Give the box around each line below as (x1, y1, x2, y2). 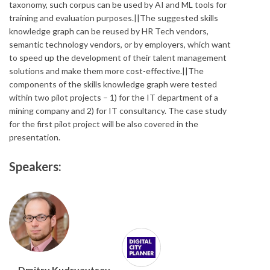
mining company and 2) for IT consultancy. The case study (9, 105, 227, 116)
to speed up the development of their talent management (9, 52, 227, 63)
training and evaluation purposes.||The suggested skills (9, 13, 218, 23)
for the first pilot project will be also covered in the (9, 119, 198, 129)
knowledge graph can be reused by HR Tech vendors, (9, 26, 209, 36)
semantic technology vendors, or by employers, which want (9, 39, 231, 49)
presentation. (9, 132, 60, 142)
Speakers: (9, 159, 64, 174)
